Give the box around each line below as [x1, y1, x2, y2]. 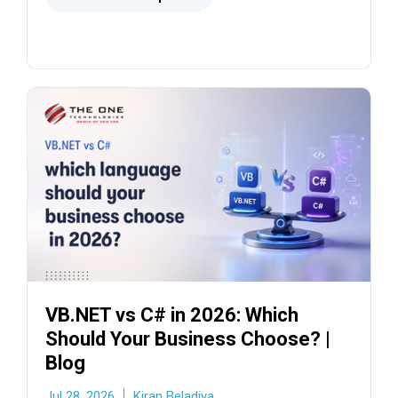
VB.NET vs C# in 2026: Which [45, 303, 298, 326]
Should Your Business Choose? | [45, 327, 330, 350]
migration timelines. [45, 12, 185, 31]
